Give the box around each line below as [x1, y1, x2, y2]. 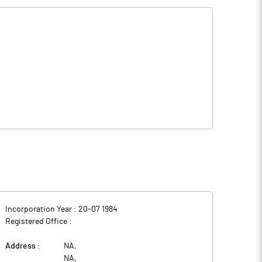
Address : [5, 242, 40, 250]
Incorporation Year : [5, 205, 78, 213]
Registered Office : [5, 218, 72, 226]
